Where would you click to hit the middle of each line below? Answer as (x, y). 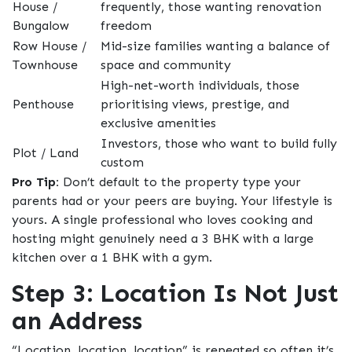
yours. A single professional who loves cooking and (162, 220)
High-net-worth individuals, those (200, 86)
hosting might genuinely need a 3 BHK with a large (163, 239)
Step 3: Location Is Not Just (175, 293)
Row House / (49, 46)
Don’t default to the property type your (180, 182)
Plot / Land (46, 153)
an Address (77, 321)
